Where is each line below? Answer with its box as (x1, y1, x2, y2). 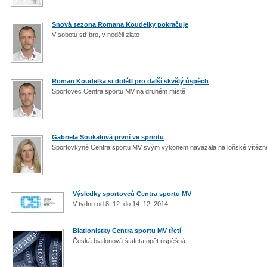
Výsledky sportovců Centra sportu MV (73, 190, 191, 197)
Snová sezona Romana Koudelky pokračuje (52, 21, 188, 28)
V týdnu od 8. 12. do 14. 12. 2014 (73, 200, 170, 207)
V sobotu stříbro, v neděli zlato (52, 31, 141, 38)
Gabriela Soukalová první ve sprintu (52, 133, 164, 141)
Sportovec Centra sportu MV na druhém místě (52, 87, 187, 95)
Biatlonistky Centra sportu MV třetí (73, 227, 181, 234)
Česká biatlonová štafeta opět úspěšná (73, 237, 187, 244)
